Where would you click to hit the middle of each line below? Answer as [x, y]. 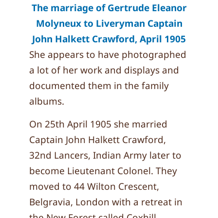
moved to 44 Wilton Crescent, [94, 186]
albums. [47, 101]
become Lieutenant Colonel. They [103, 171]
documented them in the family [99, 86]
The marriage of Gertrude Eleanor [109, 8]
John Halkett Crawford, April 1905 [109, 39]
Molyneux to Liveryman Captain [109, 23]
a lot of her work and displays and [104, 70]
